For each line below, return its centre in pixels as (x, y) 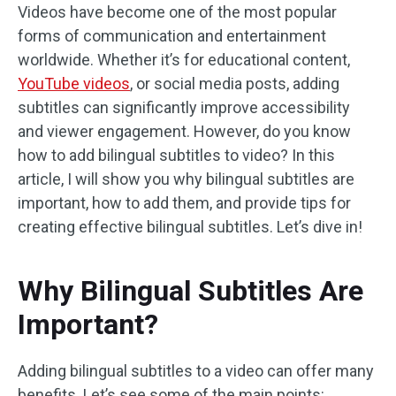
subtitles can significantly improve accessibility (184, 107)
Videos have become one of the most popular (177, 12)
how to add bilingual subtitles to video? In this (176, 155)
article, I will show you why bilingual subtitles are (186, 179)
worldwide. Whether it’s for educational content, (184, 60)
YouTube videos (74, 84)
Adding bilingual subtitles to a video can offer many (196, 371)
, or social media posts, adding (235, 84)
